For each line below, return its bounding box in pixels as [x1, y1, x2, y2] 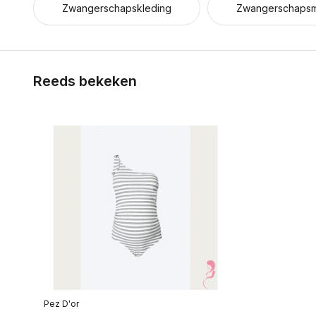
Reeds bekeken [33, 73, 137, 90]
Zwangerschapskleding [62, 2, 171, 14]
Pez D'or [44, 298, 79, 309]
